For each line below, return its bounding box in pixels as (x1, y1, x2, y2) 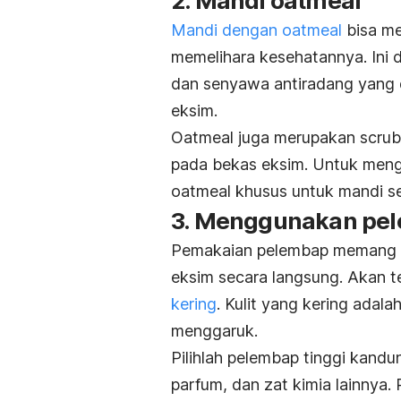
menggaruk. (171, 320, 258, 340)
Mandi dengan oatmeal (171, 20, 342, 39)
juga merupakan (238, 127, 360, 147)
